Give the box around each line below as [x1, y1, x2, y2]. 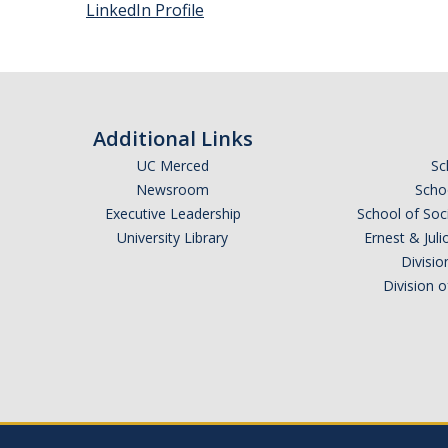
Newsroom [136, 180, 209, 199]
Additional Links [92, 125, 253, 152]
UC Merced [136, 156, 209, 175]
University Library [117, 228, 228, 247]
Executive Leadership [104, 204, 241, 223]
